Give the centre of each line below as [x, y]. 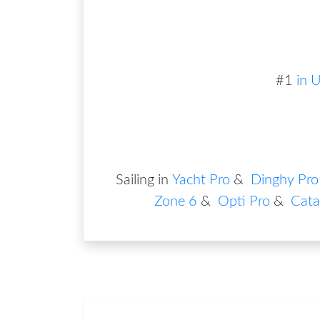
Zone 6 [176, 201]
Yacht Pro [201, 180]
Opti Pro [244, 201]
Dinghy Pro [285, 180]
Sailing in [142, 180]
